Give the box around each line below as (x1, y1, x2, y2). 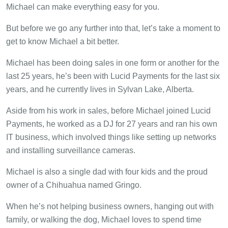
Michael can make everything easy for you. (6, 2, 159, 11)
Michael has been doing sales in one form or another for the (6, 58, 219, 67)
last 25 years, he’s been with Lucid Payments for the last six (6, 71, 220, 80)
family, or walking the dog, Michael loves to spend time (6, 215, 202, 224)
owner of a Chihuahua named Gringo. (6, 180, 141, 189)
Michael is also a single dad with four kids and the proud (6, 167, 208, 176)
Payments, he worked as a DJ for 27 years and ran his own (6, 119, 217, 128)
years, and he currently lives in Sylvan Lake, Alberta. (6, 84, 194, 94)
